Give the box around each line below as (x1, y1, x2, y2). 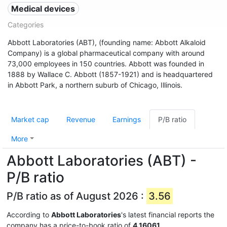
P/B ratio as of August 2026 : (7, 190, 146, 202)
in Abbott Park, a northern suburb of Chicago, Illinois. (8, 81, 182, 89)
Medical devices (11, 4, 75, 14)
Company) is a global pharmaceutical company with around (8, 49, 205, 57)
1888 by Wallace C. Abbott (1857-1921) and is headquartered (8, 70, 213, 79)
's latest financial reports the (121, 210, 214, 219)
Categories (8, 20, 44, 29)
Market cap (11, 115, 49, 124)
